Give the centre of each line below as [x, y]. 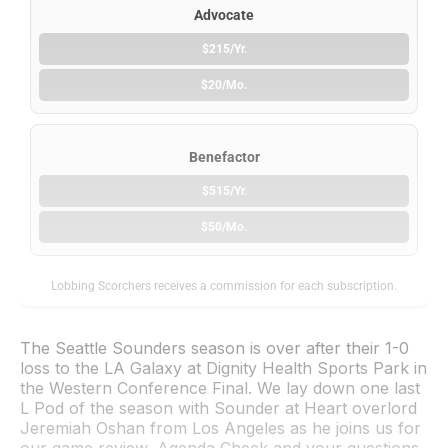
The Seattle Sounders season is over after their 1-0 [214, 347]
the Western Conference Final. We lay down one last [220, 387]
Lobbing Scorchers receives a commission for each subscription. [224, 285]
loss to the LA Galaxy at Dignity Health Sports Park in [223, 367]
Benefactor [224, 156]
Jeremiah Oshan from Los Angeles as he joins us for [220, 427]
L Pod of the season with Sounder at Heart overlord [218, 407]
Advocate [224, 14]
